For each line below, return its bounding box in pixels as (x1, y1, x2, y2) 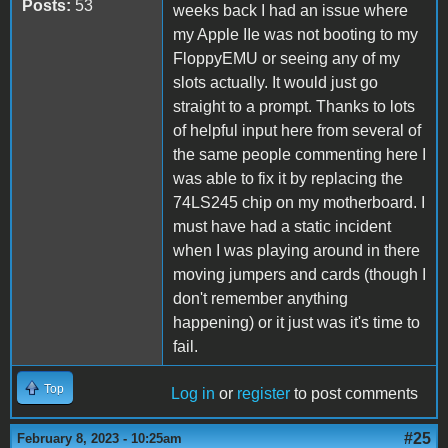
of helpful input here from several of (173, 121, 421, 139)
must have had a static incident (173, 217, 391, 235)
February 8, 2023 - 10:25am (17, 430, 182, 446)
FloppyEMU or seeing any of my (173, 49, 400, 67)
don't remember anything (173, 289, 348, 307)
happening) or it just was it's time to (173, 313, 420, 331)
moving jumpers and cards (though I (173, 265, 426, 283)
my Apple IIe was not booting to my (173, 25, 418, 43)
